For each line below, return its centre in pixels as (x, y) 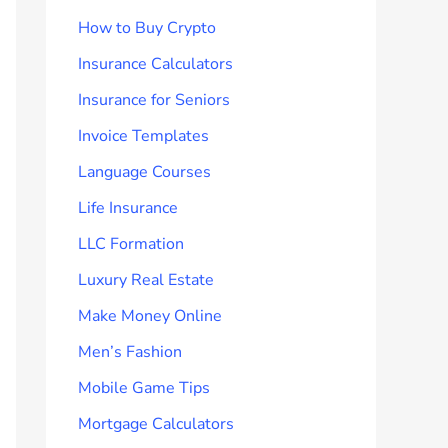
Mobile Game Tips (144, 387)
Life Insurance (128, 207)
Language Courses (144, 171)
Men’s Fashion (130, 351)
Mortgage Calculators (156, 423)
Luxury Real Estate (146, 279)
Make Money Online (150, 315)
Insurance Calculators (155, 63)
